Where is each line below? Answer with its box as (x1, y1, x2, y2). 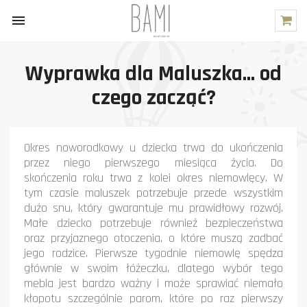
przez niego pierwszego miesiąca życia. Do (24, 155, 283, 171)
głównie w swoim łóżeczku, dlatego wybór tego (24, 260, 283, 276)
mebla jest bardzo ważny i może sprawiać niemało (24, 275, 283, 291)
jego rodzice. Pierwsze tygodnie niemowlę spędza (24, 245, 283, 261)
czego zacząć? (91, 84, 216, 112)
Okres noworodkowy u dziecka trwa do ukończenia (24, 140, 283, 156)
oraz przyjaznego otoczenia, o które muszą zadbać (24, 230, 283, 246)
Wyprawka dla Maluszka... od (25, 60, 282, 88)
